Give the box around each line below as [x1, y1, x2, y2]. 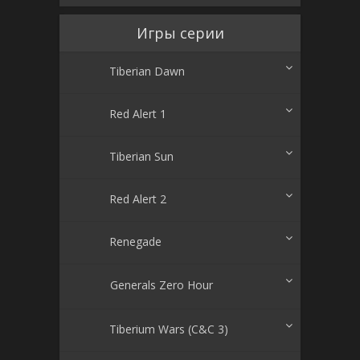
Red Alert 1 [109, 106, 166, 122]
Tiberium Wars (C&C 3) [109, 321, 228, 337]
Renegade [109, 234, 162, 250]
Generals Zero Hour [110, 277, 213, 293]
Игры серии [136, 23, 224, 43]
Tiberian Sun [109, 149, 174, 165]
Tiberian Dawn [109, 63, 185, 80]
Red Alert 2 [109, 191, 166, 207]
